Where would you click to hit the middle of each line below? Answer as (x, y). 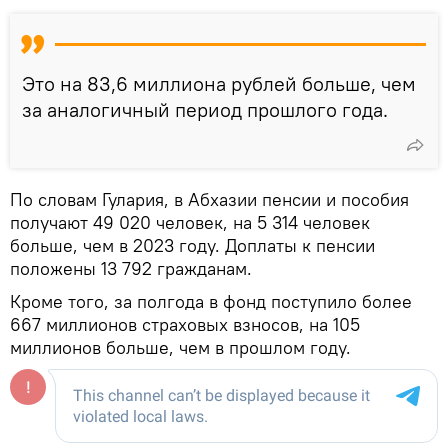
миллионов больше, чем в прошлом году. (180, 347)
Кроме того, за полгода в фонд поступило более (211, 301)
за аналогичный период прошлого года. (205, 109)
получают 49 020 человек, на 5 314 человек (190, 222)
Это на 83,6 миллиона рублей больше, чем (219, 83)
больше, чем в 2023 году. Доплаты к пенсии (192, 245)
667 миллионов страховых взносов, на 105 (185, 324)
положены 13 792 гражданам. (131, 268)
